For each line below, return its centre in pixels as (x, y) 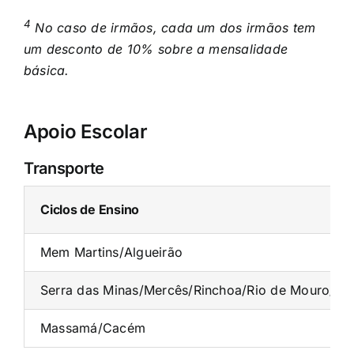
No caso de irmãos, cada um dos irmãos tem (173, 28)
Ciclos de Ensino (90, 210)
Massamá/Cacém (93, 328)
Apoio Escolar (85, 132)
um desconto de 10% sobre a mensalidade (156, 49)
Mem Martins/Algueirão (111, 252)
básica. (46, 71)
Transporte (64, 169)
